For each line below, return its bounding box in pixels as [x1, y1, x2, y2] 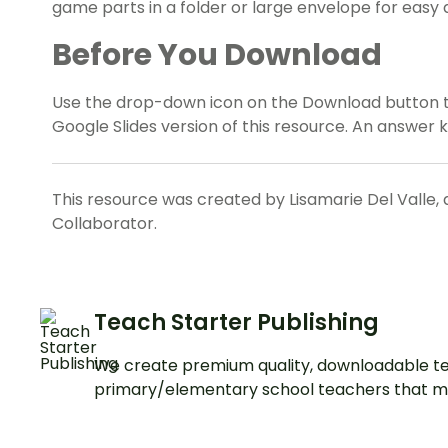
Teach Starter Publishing [94, 307, 379, 339]
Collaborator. [52, 212, 157, 236]
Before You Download [52, 34, 382, 77]
